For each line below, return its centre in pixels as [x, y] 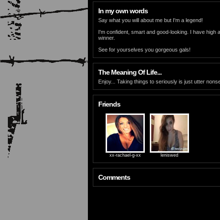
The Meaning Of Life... [130, 72]
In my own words [123, 11]
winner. [107, 38]
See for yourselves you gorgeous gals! [144, 50]
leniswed [169, 155]
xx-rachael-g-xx [125, 155]
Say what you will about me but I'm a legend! [151, 20]
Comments [114, 177]
